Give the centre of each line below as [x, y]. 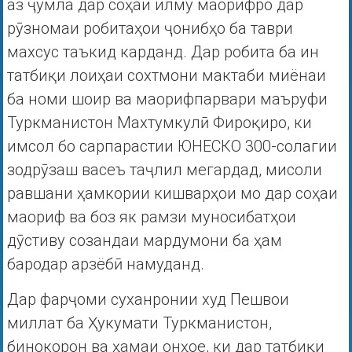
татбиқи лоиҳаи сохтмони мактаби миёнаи [166, 76]
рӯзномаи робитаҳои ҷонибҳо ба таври [150, 29]
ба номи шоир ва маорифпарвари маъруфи [167, 99]
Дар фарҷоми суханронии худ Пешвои [148, 300]
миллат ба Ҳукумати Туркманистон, [139, 323]
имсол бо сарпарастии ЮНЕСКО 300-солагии [172, 147]
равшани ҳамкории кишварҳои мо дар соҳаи [172, 194]
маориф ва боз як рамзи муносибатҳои [151, 217]
